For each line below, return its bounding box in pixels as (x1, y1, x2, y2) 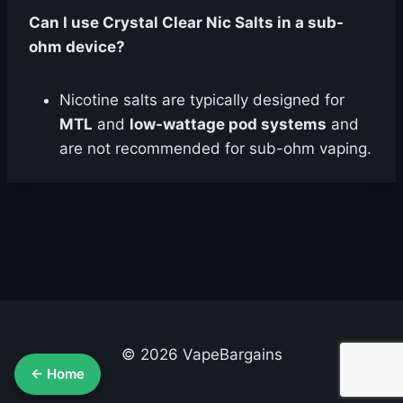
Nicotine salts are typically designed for (59, 91, 345, 109)
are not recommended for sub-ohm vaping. (59, 139, 372, 157)
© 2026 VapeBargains (121, 345, 282, 363)
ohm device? (29, 38, 125, 56)
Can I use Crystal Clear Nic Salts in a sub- (29, 13, 344, 31)
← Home (31, 365, 85, 382)
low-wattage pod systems (130, 115, 327, 133)
